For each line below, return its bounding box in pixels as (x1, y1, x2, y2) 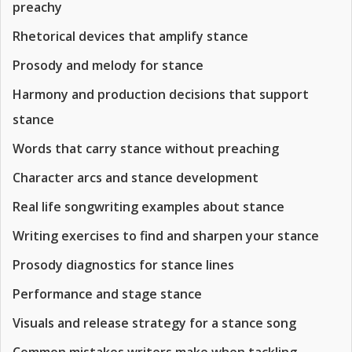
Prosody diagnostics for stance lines (13, 256, 234, 273)
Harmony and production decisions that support (13, 86, 309, 103)
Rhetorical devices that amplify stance (13, 27, 248, 45)
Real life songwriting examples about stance (13, 198, 284, 215)
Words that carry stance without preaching (13, 140, 279, 157)
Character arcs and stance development (13, 169, 258, 186)
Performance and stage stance (13, 285, 202, 302)
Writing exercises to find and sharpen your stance (13, 227, 319, 244)
